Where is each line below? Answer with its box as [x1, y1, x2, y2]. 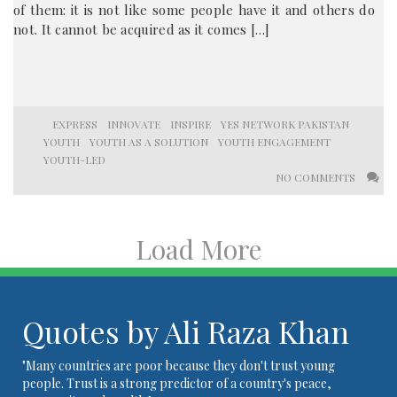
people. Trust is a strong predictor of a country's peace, [22, 375, 331, 392]
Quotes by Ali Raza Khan [22, 311, 349, 352]
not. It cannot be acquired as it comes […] [13, 20, 270, 38]
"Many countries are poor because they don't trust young [22, 357, 335, 374]
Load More [136, 231, 261, 267]
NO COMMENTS [276, 170, 358, 184]
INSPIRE [170, 117, 211, 131]
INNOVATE [107, 117, 160, 131]
